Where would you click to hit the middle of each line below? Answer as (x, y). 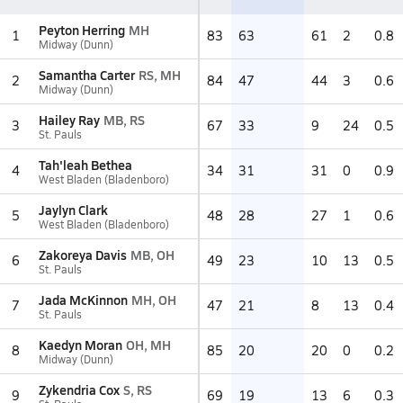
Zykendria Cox (79, 390)
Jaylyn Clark (73, 210)
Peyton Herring (82, 30)
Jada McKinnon (83, 300)
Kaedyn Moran (81, 345)
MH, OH (154, 300)
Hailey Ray (69, 120)
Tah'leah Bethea (85, 165)
